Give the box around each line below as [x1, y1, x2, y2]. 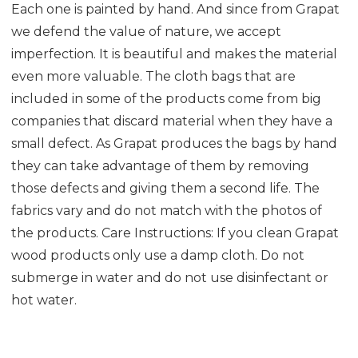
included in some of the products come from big [11, 91, 321, 107]
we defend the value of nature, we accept [11, 24, 281, 40]
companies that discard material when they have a [11, 113, 332, 129]
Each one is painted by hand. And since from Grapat [11, 2, 340, 18]
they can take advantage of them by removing [11, 158, 309, 174]
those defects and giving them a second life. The [11, 181, 320, 197]
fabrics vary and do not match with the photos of [11, 203, 322, 219]
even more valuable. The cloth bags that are [11, 69, 296, 85]
